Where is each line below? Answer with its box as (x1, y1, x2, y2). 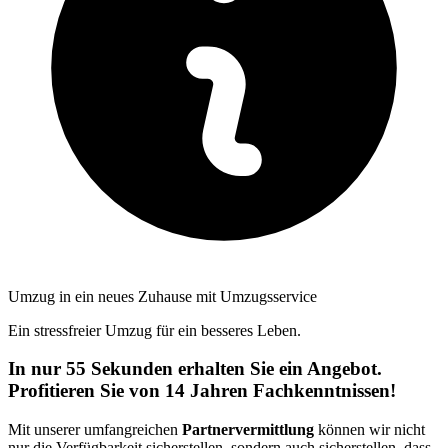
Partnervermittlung (182, 421, 314, 439)
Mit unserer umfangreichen (8, 421, 182, 439)
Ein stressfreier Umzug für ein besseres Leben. (8, 321, 301, 339)
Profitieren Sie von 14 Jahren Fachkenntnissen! (8, 380, 396, 402)
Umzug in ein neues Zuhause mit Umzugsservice (8, 287, 317, 305)
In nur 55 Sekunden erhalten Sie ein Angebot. (8, 358, 382, 380)
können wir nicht (314, 421, 425, 439)
